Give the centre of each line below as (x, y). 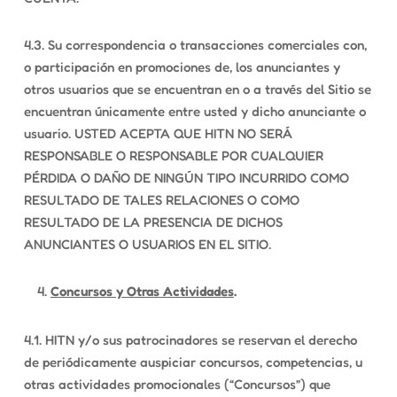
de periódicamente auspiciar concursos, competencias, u (193, 362)
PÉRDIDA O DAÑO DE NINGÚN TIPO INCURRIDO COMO (186, 178)
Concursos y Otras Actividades (142, 291)
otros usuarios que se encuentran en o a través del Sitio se (197, 89)
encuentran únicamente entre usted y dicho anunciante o (195, 111)
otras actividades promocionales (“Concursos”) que (177, 384)
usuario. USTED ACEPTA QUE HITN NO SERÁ (158, 133)
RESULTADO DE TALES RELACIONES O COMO (161, 200)
